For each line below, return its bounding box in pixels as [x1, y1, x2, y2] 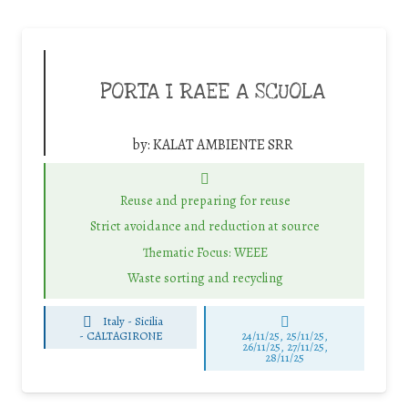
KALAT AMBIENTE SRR [152, 134, 293, 155]
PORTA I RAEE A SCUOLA [99, 77, 325, 106]
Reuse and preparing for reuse [119, 190, 291, 209]
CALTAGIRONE [86, 327, 163, 343]
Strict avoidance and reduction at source [90, 217, 320, 236]
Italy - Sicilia [103, 313, 164, 330]
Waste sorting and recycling [127, 269, 283, 288]
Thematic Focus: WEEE [142, 242, 268, 261]
